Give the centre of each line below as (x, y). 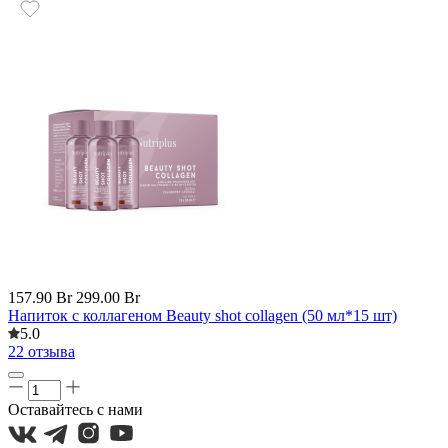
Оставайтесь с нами (75, 409)
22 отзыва (41, 351)
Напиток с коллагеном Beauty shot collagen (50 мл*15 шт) (202, 315)
